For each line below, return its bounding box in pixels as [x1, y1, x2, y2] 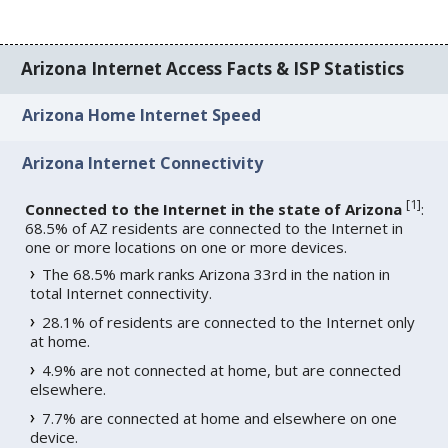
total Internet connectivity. [30, 282, 213, 303]
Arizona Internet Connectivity [22, 151, 264, 174]
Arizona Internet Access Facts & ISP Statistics [21, 57, 405, 81]
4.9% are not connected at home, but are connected [42, 359, 402, 380]
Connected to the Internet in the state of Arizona [25, 198, 403, 219]
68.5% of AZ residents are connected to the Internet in [25, 217, 404, 238]
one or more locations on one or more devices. [25, 236, 348, 257]
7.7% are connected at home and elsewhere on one [42, 407, 398, 428]
